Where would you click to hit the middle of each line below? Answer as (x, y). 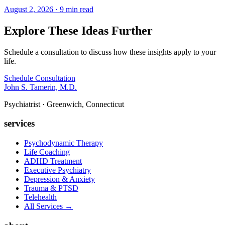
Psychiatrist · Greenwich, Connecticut (64, 104)
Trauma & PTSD (51, 188)
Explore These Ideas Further (78, 30)
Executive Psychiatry (58, 170)
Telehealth (40, 197)
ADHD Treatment (53, 161)
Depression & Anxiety (60, 179)
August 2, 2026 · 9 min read (49, 9)
